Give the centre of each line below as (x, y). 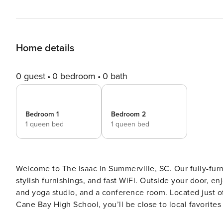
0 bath (115, 76)
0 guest (31, 76)
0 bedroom (74, 76)
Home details (45, 48)
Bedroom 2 (128, 114)
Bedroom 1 (42, 114)
